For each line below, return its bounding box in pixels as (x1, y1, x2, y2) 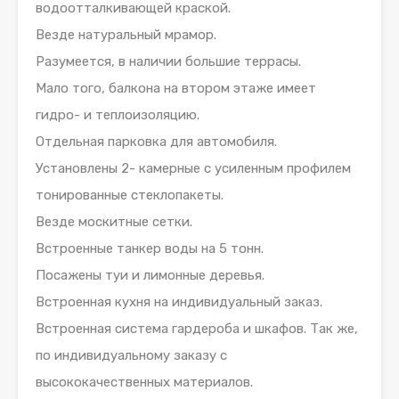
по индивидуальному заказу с (36, 347, 227, 364)
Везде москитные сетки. (36, 214, 192, 231)
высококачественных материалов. (36, 374, 253, 391)
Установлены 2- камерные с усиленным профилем (36, 160, 351, 177)
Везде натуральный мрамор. (36, 27, 216, 44)
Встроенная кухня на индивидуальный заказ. (36, 294, 322, 311)
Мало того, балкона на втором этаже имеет (36, 80, 316, 97)
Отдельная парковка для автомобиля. (36, 134, 277, 151)
